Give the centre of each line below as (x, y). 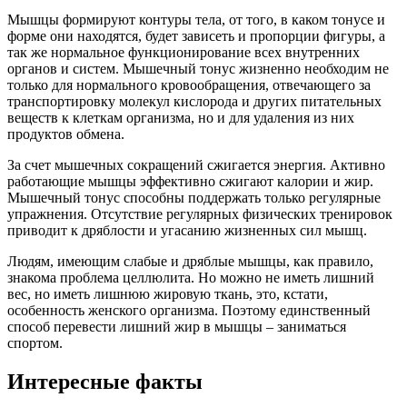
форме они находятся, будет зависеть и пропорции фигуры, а (196, 35)
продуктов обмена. (66, 134)
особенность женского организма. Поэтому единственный (189, 310)
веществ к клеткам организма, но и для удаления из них (181, 117)
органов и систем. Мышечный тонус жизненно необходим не (198, 68)
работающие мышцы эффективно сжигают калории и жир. (190, 181)
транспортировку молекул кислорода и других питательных (194, 101)
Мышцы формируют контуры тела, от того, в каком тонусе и (196, 19)
